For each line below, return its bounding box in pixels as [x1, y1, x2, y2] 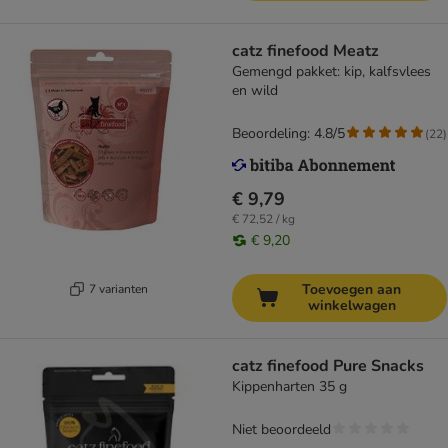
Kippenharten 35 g [232, 377, 347, 397]
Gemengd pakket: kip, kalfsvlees [232, 62, 431, 82]
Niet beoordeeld [232, 420, 331, 440]
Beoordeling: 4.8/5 [232, 124, 345, 144]
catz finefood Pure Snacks [232, 355, 424, 378]
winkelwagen [307, 296, 396, 316]
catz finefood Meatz [232, 40, 379, 63]
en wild [232, 81, 278, 101]
